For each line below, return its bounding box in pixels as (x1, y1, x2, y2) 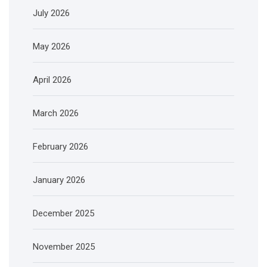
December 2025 (33, 208, 94, 219)
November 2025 (33, 241, 95, 252)
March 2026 (33, 108, 79, 119)
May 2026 (33, 41, 70, 52)
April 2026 (33, 74, 72, 85)
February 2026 (33, 141, 88, 152)
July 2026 (33, 8, 70, 18)
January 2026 (33, 175, 85, 185)
